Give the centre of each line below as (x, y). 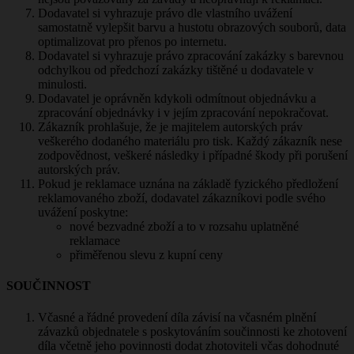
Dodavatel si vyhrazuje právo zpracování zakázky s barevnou (191, 56)
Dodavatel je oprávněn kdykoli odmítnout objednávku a (177, 99)
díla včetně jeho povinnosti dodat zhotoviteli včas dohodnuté (188, 345)
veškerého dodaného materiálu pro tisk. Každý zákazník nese (190, 141)
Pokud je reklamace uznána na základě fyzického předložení (188, 184)
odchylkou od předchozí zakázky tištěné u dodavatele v (176, 70)
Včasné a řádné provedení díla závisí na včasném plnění (177, 317)
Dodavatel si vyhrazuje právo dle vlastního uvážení (165, 13)
